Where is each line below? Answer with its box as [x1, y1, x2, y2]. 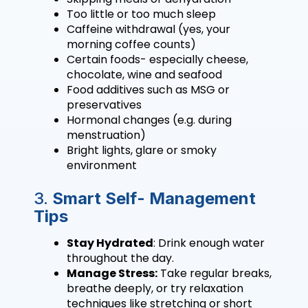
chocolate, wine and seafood [67, 67, 222, 83]
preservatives [67, 97, 142, 113]
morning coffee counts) [67, 36, 196, 53]
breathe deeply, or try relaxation [67, 280, 243, 297]
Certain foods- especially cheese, [67, 52, 248, 68]
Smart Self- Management [52, 188, 256, 209]
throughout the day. [67, 250, 174, 267]
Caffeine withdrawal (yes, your [67, 21, 230, 38]
